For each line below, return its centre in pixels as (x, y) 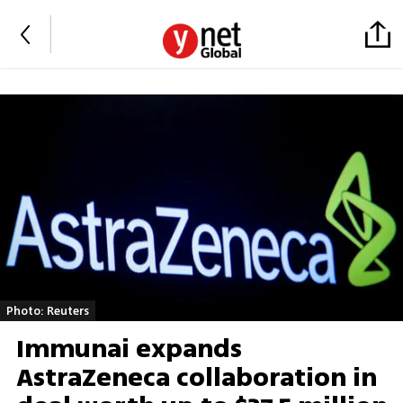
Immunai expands (129, 349)
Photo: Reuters (48, 310)
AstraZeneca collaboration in (196, 378)
